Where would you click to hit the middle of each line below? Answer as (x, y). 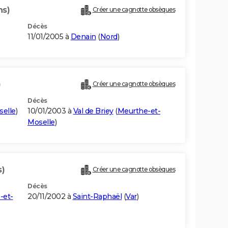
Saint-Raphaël (97, 197)
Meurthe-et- (139, 111)
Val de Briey (93, 111)
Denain (83, 37)
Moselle (41, 122)
